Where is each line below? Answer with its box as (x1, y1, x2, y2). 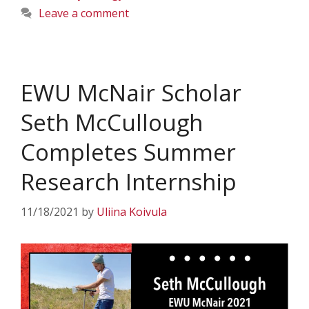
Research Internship (21, 166, 237, 197)
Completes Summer (21, 137, 236, 168)
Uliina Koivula (97, 204, 167, 219)
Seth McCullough (21, 107, 203, 138)
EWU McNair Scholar (21, 77, 241, 108)
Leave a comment (38, 6, 129, 21)
